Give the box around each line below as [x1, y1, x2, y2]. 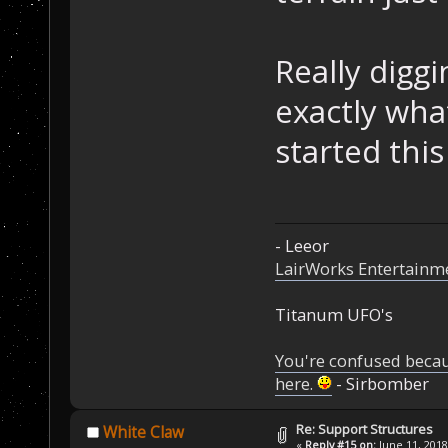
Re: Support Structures [296, 420, 434, 439]
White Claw [102, 421, 184, 443]
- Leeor [274, 234, 329, 258]
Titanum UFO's [274, 303, 393, 327]
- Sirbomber [331, 372, 429, 396]
